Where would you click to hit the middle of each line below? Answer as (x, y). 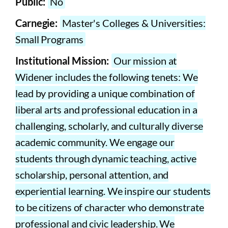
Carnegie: (37, 23)
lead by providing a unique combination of (105, 93)
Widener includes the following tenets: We (107, 77)
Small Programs (49, 39)
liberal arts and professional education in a (106, 110)
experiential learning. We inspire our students (113, 191)
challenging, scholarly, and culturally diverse (109, 126)
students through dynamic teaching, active (106, 159)
